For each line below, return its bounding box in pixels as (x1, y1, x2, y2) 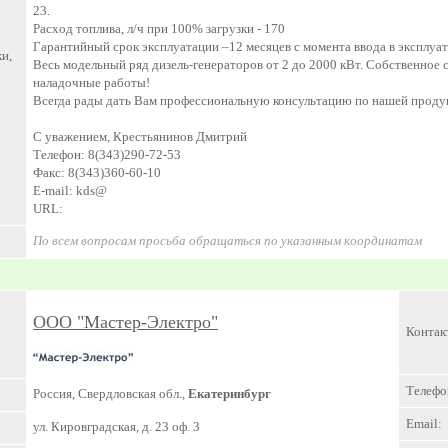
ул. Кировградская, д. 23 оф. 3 (33, 419, 200, 434)
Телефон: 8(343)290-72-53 (33, 147, 181, 162)
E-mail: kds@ (33, 183, 107, 198)
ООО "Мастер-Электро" (33, 312, 218, 332)
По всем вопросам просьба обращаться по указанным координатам (33, 233, 422, 248)
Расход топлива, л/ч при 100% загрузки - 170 (33, 21, 285, 36)
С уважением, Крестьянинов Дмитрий (33, 129, 247, 144)
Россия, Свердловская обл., (33, 386, 188, 401)
